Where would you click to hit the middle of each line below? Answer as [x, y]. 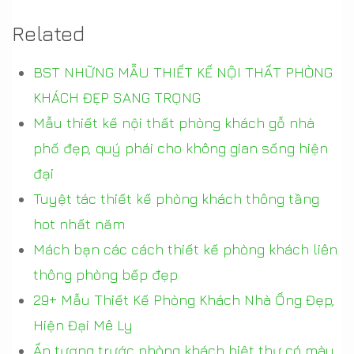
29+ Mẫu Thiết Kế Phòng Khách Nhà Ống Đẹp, [184, 299]
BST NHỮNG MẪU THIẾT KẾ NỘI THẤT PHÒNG [183, 72]
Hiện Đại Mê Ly [83, 325]
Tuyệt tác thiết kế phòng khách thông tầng [176, 198]
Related [48, 33]
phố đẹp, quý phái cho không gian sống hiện [181, 148]
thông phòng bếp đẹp [105, 274]
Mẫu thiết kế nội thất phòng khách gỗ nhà [174, 122]
